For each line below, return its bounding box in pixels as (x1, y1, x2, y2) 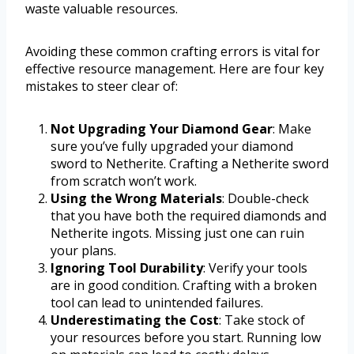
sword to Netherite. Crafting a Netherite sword (51, 154, 329, 172)
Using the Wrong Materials (51, 189, 222, 207)
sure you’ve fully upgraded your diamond (51, 137, 293, 155)
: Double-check (222, 189, 309, 207)
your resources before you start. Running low (51, 328, 321, 346)
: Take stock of (219, 311, 305, 329)
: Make (273, 119, 311, 137)
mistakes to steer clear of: (25, 77, 178, 95)
